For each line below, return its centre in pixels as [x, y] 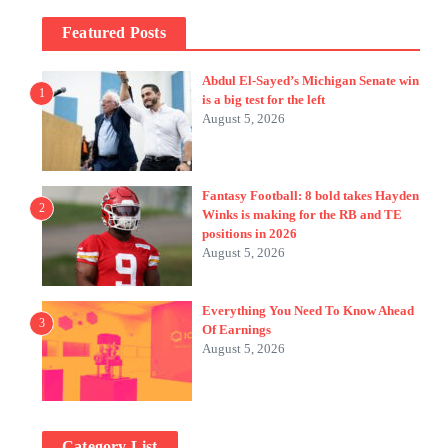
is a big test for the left [263, 99]
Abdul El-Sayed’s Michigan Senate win [310, 80]
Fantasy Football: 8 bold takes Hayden [310, 195]
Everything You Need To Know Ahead [308, 310]
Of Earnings [236, 329]
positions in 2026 [249, 233]
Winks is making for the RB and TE [302, 214]
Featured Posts [114, 32]
